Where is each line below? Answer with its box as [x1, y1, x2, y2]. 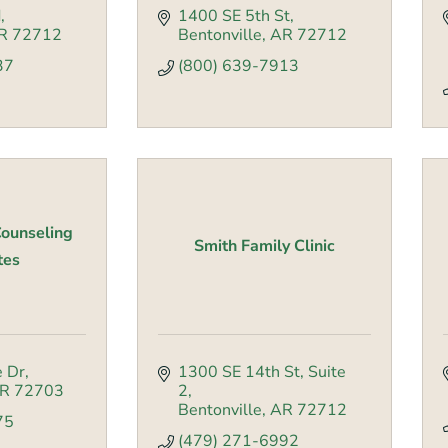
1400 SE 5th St [178, 5, 290, 28]
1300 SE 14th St [178, 361, 300, 384]
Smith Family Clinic [194, 235, 335, 258]
